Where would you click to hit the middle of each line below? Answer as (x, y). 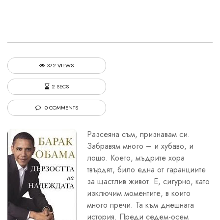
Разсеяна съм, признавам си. (138, 134)
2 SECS (60, 86)
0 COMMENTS (60, 107)
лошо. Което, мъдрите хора (136, 158)
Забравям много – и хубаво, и (140, 146)
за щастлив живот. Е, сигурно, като (148, 181)
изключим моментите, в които (139, 193)
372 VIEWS (61, 65)
